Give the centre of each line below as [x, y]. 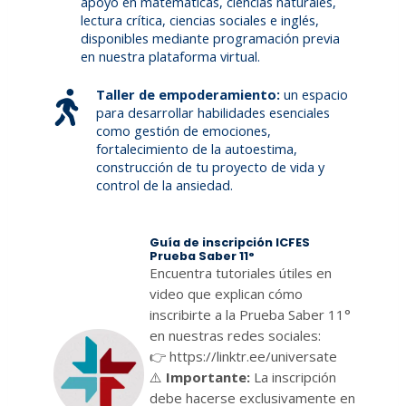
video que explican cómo [227, 294]
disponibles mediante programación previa [211, 39]
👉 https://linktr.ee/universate [244, 357]
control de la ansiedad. [165, 185]
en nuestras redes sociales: [236, 336]
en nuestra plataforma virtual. [171, 57]
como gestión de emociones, [184, 131]
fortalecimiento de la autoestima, [197, 149]
